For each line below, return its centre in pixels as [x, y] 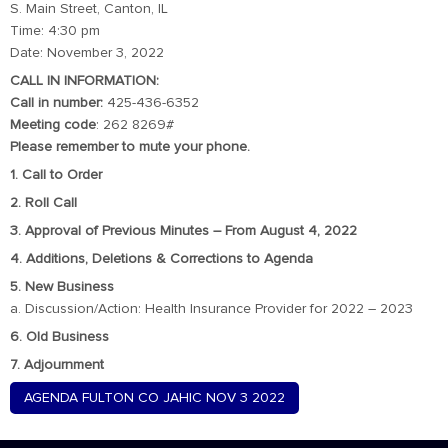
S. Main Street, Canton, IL [89, 9]
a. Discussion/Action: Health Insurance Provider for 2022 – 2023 [211, 309]
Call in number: [56, 103]
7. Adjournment [57, 365]
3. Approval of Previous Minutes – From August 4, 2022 [183, 231]
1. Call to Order [56, 175]
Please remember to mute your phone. [130, 147]
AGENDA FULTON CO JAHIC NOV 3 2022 [154, 398]
